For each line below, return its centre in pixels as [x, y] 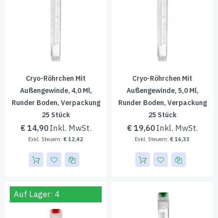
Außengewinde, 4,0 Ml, [56, 91]
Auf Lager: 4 [37, 194]
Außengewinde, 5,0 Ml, [162, 91]
